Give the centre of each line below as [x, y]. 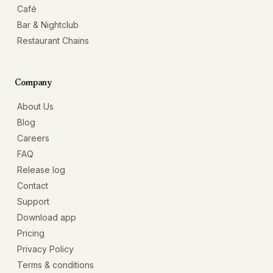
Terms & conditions [55, 265]
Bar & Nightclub [48, 25]
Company [34, 83]
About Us [35, 106]
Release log [41, 170]
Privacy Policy [45, 249]
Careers [33, 138]
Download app [47, 217]
